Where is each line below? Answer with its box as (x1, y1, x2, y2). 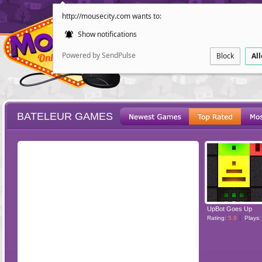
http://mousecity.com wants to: (62, 11, 161, 21)
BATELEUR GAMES (17, 111, 113, 122)
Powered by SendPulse (62, 50, 136, 60)
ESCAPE (165, 187, 196, 196)
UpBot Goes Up (207, 205, 252, 212)
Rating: (207, 215, 228, 221)
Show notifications (76, 29, 137, 39)
